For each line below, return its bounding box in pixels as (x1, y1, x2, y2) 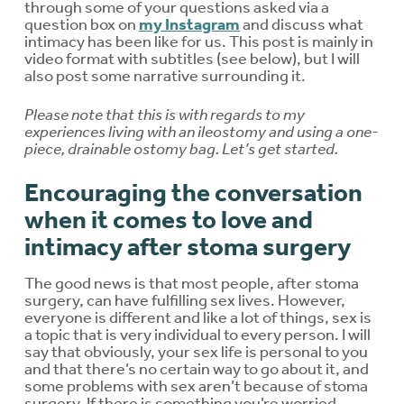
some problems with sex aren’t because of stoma (24, 375, 368, 395)
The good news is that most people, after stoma (24, 272, 359, 292)
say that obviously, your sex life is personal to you (24, 341, 368, 361)
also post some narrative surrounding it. (24, 65, 306, 85)
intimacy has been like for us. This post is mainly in (24, 31, 373, 50)
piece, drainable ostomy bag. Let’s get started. (24, 138, 338, 158)
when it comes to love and (24, 204, 313, 234)
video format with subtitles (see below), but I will (24, 48, 360, 68)
